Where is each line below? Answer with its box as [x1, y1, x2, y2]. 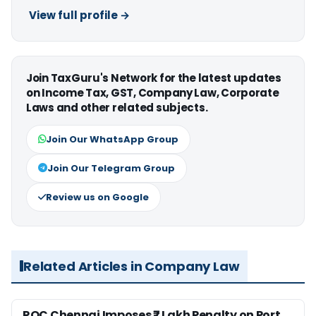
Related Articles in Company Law [23, 257, 240, 275]
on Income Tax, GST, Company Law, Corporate [26, 85, 279, 100]
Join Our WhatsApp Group [46, 132, 178, 146]
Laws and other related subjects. [26, 99, 208, 115]
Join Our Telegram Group [47, 161, 175, 175]
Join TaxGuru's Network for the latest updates [26, 70, 281, 85]
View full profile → [29, 7, 130, 23]
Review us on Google [46, 190, 149, 204]
